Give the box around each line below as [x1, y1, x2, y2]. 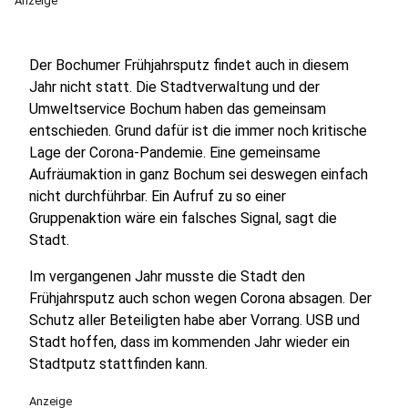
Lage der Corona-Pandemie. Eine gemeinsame [29, 144, 321, 161]
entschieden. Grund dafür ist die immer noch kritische [29, 122, 367, 139]
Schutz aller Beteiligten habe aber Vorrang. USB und [29, 311, 360, 329]
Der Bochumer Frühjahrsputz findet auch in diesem [29, 56, 349, 74]
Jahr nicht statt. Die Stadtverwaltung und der [29, 78, 320, 96]
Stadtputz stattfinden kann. [29, 355, 208, 372]
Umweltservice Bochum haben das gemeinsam [29, 100, 326, 117]
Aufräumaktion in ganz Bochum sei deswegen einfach [29, 166, 368, 183]
